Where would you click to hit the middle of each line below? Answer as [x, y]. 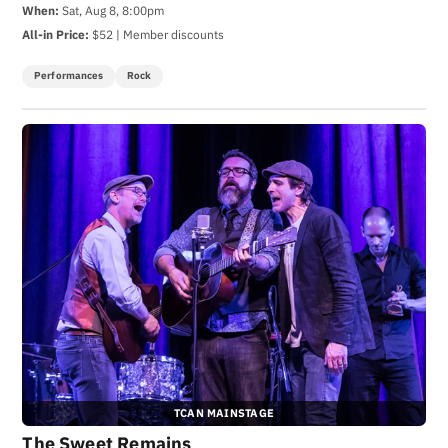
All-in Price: [56, 34]
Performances [69, 76]
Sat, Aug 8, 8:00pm [112, 10]
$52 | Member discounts [157, 34]
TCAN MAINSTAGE [224, 412]
